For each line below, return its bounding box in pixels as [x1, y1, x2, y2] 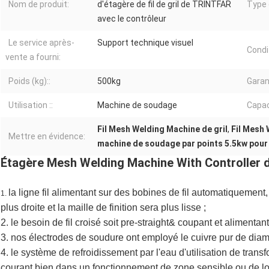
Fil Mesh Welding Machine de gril [97, 124, 228, 134]
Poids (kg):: [8, 76, 50, 86]
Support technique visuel [97, 38, 193, 48]
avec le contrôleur [97, 14, 166, 24]
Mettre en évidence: [8, 131, 85, 142]
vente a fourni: [5, 52, 61, 62]
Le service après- [8, 38, 74, 48]
